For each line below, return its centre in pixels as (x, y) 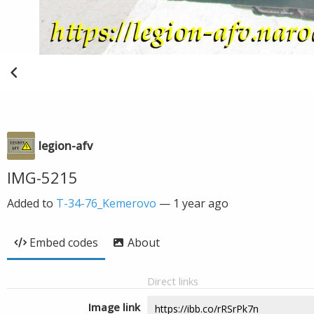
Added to (32, 203)
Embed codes (64, 243)
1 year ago (201, 203)
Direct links (173, 281)
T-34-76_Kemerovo (106, 203)
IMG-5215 (42, 177)
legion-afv (66, 146)
